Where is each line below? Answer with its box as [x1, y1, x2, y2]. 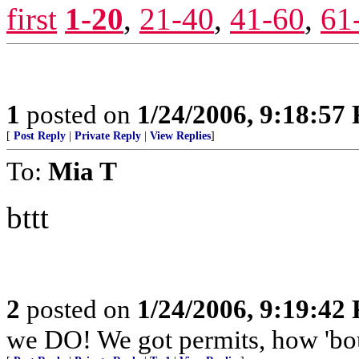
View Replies [150, 130, 211, 142]
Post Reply [14, 130, 66, 142]
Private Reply [75, 130, 141, 142]
